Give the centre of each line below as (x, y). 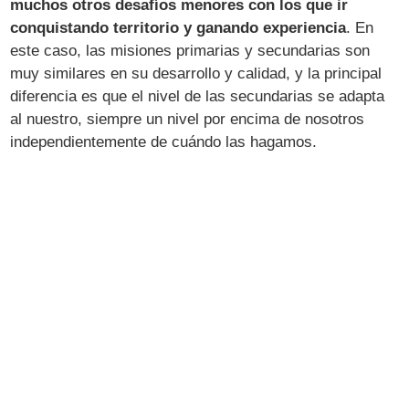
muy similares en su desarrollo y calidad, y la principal (196, 73)
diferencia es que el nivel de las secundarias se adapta (198, 96)
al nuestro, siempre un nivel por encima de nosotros (188, 119)
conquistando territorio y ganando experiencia (178, 27)
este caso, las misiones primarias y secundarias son (190, 50)
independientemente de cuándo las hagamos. (164, 142)
